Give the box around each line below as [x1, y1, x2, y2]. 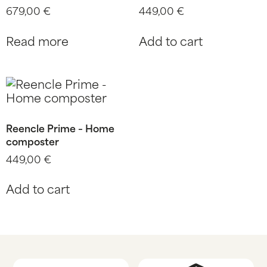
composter [6, 132, 59, 148]
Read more [6, 30, 69, 50]
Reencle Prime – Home [6, 119, 114, 135]
